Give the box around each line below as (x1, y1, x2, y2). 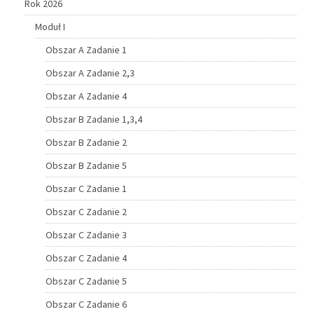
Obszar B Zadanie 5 (46, 158, 127, 172)
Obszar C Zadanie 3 (46, 228, 127, 241)
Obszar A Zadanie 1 (46, 43, 127, 56)
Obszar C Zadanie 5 (46, 274, 127, 287)
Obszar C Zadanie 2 (46, 205, 127, 218)
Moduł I (35, 20, 65, 33)
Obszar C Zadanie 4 (46, 251, 127, 264)
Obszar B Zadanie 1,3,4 (46, 112, 142, 125)
